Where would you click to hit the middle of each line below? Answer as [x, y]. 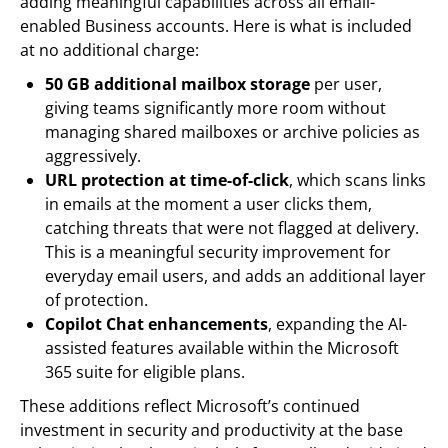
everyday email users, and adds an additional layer [235, 275]
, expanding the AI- [337, 323]
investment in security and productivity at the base [211, 429]
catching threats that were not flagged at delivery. [232, 227]
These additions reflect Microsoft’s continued [190, 405]
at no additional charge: [109, 49]
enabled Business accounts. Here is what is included [216, 25]
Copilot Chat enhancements [156, 323]
